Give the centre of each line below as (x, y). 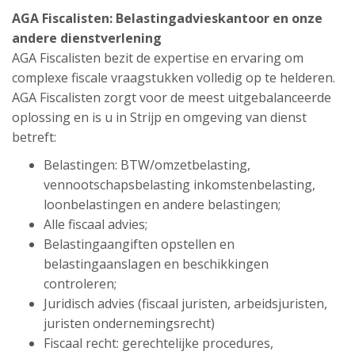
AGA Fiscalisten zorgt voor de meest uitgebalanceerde (172, 97)
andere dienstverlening (87, 38)
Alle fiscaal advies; (95, 224)
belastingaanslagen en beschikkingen (156, 264)
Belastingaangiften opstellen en (139, 244)
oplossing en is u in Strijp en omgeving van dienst (159, 117)
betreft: (34, 137)
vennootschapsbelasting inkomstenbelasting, (179, 185)
